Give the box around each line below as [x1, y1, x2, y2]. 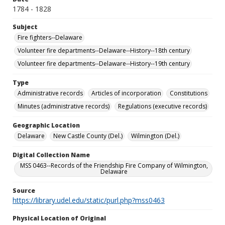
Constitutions [170, 89, 207, 97]
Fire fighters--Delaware [18, 33, 82, 42]
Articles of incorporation [91, 89, 161, 97]
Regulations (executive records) [118, 102, 207, 110]
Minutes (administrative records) [18, 102, 109, 110]
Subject [13, 23, 38, 31]
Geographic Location [13, 121, 80, 130]
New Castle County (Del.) [53, 132, 123, 140]
